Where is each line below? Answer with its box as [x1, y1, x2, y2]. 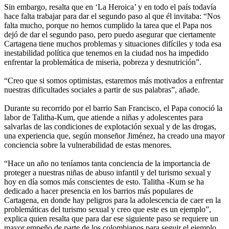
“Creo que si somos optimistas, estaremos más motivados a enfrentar [4, 76, 223, 85]
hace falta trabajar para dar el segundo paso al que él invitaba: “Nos [4, 11, 220, 20]
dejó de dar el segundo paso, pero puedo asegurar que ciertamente [4, 30, 216, 39]
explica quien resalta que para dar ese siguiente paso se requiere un [4, 214, 218, 223]
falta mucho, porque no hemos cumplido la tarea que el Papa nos [4, 20, 212, 30]
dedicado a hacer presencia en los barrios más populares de [4, 186, 193, 195]
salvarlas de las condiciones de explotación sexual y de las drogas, [4, 122, 216, 131]
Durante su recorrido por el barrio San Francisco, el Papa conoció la [4, 103, 222, 112]
